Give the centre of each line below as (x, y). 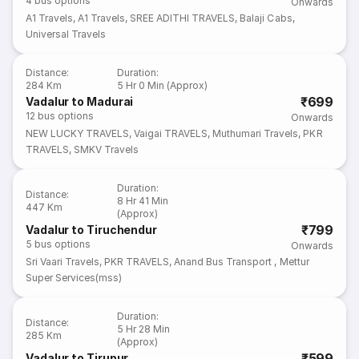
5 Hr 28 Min (144, 329)
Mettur (294, 262)
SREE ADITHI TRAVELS (183, 18)
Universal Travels (89, 34)
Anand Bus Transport (224, 262)
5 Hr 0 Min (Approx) (163, 85)
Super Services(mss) (74, 278)
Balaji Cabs (266, 18)
